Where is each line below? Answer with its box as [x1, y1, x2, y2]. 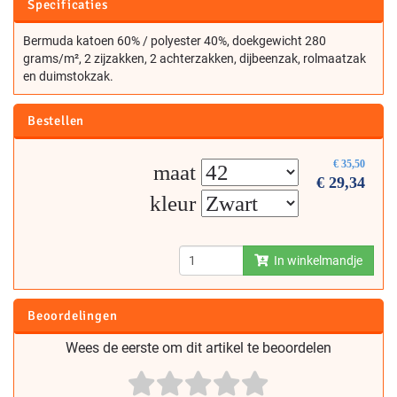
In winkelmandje [269, 253, 362, 268]
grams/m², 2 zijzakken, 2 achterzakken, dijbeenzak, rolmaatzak [23, 51, 366, 66]
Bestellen [27, 112, 85, 128]
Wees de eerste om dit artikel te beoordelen [66, 339, 331, 356]
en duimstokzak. [23, 68, 113, 83]
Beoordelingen [27, 307, 118, 323]
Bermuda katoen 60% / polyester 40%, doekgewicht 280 [23, 33, 326, 48]
